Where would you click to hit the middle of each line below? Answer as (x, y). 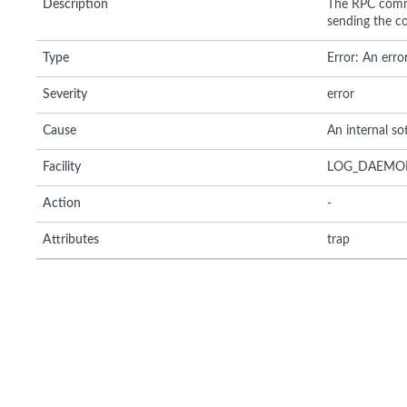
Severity (65, 94)
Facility (62, 167)
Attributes (71, 239)
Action (62, 203)
